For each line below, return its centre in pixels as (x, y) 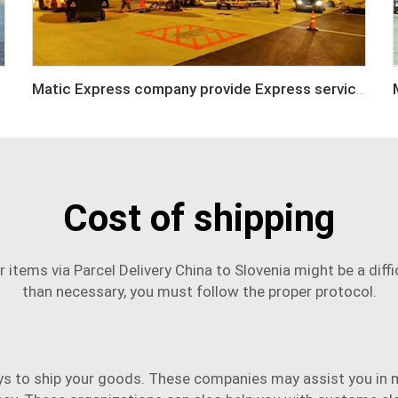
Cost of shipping (199, 218)
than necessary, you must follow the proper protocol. (199, 291)
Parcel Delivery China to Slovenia (182, 270)
